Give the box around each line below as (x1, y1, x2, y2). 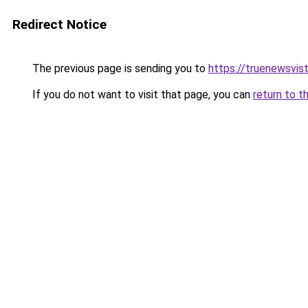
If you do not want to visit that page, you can (30, 88, 253, 101)
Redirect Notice (12, 16, 107, 32)
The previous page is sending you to (30, 62, 208, 75)
